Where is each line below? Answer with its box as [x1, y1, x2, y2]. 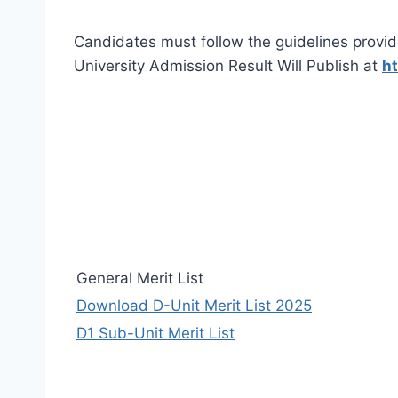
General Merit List [76, 268, 203, 287]
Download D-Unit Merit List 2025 [76, 296, 312, 314]
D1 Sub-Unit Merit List [76, 323, 235, 342]
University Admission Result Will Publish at [74, 56, 382, 75]
